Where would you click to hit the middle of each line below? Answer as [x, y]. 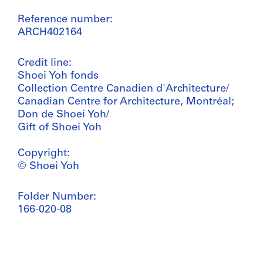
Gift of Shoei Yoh [60, 127]
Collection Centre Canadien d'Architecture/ [123, 89]
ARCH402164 [50, 32]
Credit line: [45, 63]
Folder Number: [57, 197]
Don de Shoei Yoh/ [63, 114]
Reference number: [65, 19]
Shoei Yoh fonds [58, 76]
